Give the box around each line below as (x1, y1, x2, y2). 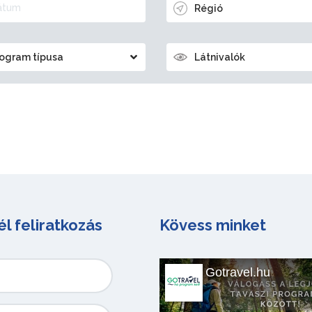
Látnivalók (194, 51, 245, 63)
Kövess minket (159, 215, 266, 234)
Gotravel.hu (205, 265, 270, 279)
